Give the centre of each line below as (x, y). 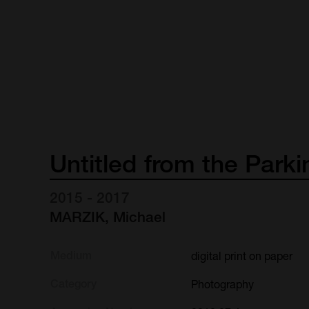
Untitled (94, 164)
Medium (71, 255)
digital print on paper (241, 255)
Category (73, 283)
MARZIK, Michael (108, 217)
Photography (222, 283)
